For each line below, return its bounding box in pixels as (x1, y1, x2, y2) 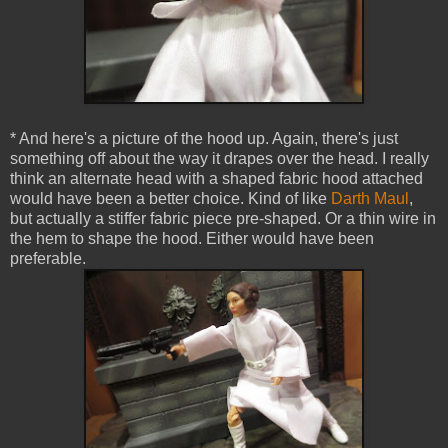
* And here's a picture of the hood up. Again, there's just (10, 130, 398, 148)
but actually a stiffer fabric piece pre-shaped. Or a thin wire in (10, 210, 436, 228)
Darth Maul (331, 190, 409, 208)
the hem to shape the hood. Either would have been (10, 230, 374, 248)
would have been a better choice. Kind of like (10, 190, 331, 208)
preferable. (10, 250, 86, 268)
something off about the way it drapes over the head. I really (10, 150, 429, 168)
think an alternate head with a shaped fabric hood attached (10, 170, 423, 188)
